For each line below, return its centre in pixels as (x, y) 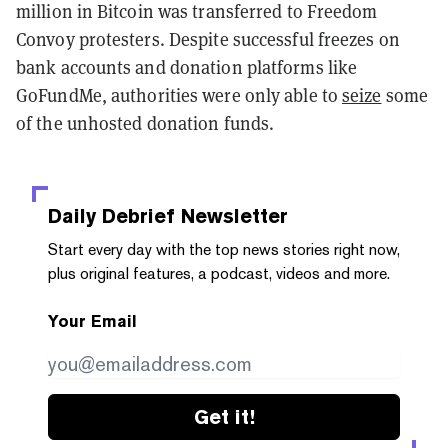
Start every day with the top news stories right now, (224, 249)
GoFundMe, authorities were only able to (179, 95)
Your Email (92, 321)
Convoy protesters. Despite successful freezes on (208, 39)
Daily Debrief (111, 215)
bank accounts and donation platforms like (187, 67)
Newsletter (231, 215)
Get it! (224, 416)
